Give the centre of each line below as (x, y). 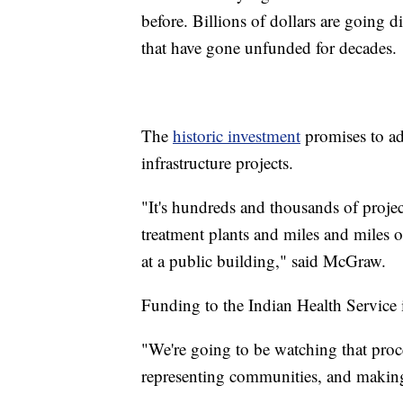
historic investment (237, 135)
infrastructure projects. (217, 162)
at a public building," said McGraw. (264, 260)
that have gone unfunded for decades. (269, 47)
